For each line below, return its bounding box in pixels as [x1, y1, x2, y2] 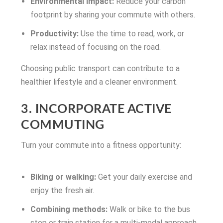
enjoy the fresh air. [30, 185, 94, 195]
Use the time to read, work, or [78, 29, 184, 39]
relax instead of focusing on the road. [30, 42, 161, 52]
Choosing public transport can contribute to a [21, 64, 180, 74]
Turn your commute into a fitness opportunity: [21, 140, 182, 150]
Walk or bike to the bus [107, 205, 190, 215]
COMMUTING [21, 119, 105, 132]
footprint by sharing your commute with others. [30, 10, 195, 20]
